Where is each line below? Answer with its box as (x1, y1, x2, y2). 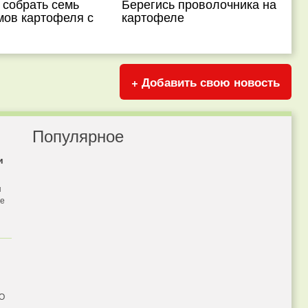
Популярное (32, 123, 124, 147)
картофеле (122, 8, 185, 25)
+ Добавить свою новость (131, 74, 280, 90)
